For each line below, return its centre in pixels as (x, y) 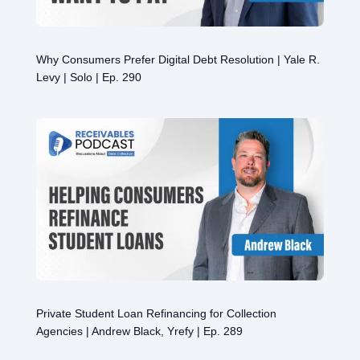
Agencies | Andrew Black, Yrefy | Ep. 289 (139, 331)
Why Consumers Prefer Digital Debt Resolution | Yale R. (178, 60)
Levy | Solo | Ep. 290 (88, 78)
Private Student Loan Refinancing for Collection (156, 314)
